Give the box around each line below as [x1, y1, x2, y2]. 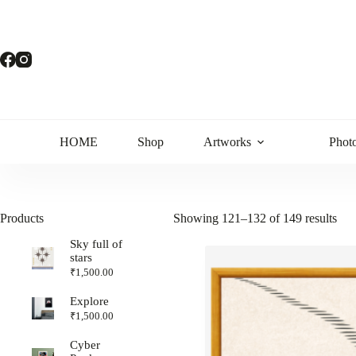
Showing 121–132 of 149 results [172, 211, 337, 225]
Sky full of [70, 237, 123, 250]
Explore [70, 294, 110, 308]
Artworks [203, 134, 251, 149]
